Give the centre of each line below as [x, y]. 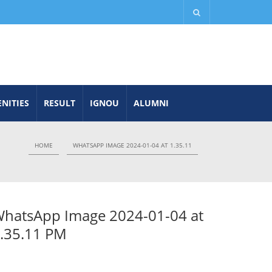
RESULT [59, 103]
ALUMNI [151, 103]
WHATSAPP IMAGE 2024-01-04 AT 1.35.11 [132, 145]
